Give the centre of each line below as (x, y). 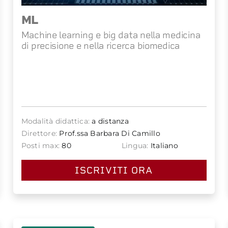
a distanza (109, 121)
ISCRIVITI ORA (114, 170)
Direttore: (39, 133)
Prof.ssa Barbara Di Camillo (109, 133)
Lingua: (135, 145)
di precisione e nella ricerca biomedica (101, 45)
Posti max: (40, 145)
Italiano (163, 145)
